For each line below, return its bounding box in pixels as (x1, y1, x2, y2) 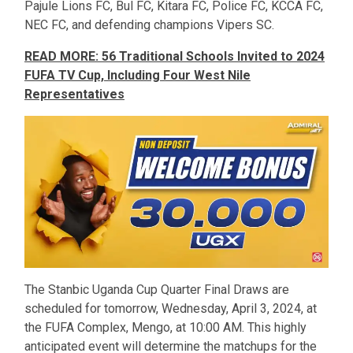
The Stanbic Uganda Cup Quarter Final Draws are (24, 281, 289, 297)
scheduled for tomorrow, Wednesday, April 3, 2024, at (24, 300, 317, 316)
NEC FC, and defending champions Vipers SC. (24, 17, 274, 32)
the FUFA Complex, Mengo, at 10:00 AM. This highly (24, 319, 307, 335)
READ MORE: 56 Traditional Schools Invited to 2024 (24, 48, 325, 64)
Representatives (24, 86, 124, 102)
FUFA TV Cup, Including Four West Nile (24, 67, 251, 83)
